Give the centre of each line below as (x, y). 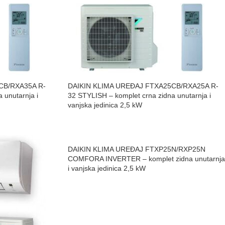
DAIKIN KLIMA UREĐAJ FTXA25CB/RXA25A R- (143, 86)
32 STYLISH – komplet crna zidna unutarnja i (139, 95)
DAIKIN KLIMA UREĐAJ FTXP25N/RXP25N (136, 149)
